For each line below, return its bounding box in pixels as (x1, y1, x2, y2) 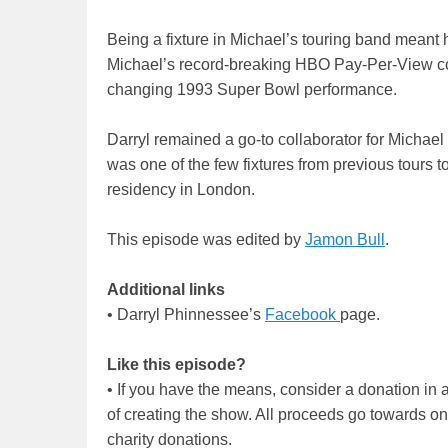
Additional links (107, 281, 225, 299)
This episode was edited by (107, 231, 305, 249)
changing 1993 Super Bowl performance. (107, 81, 397, 99)
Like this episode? (107, 356, 246, 374)
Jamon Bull (305, 231, 385, 249)
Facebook (265, 306, 340, 324)
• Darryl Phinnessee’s (107, 306, 265, 324)
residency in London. (107, 181, 255, 199)
